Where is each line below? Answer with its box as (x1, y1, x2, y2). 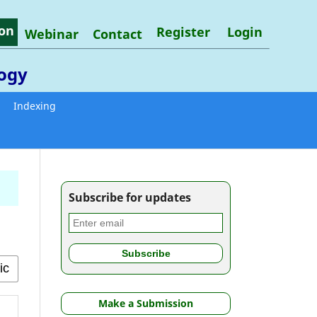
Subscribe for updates (69, 189, 191, 205)
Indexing (13, 98, 56, 113)
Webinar (24, 25, 79, 42)
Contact (92, 25, 142, 42)
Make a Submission (98, 296, 193, 310)
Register (156, 23, 210, 40)
